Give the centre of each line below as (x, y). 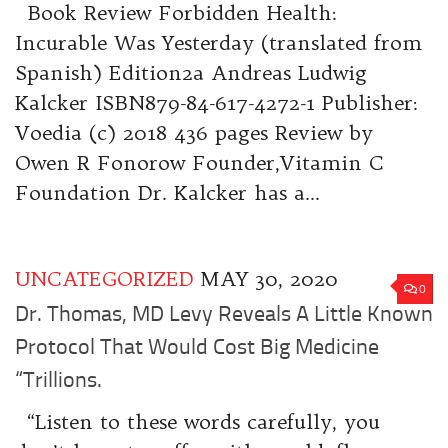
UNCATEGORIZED (104, 278)
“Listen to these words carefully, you (197, 421)
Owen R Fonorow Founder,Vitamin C (199, 162)
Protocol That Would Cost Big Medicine (197, 346)
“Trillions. (58, 379)
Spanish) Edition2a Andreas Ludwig (191, 72)
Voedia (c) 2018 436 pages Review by (194, 132)
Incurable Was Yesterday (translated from (218, 42)
